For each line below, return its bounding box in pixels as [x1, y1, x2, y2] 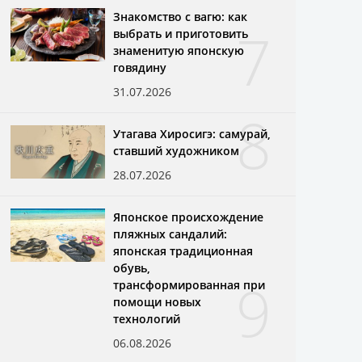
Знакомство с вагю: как [113, 8, 248, 24]
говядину [113, 59, 167, 75]
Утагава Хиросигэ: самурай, [113, 125, 271, 141]
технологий [113, 310, 181, 326]
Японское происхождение [113, 208, 264, 225]
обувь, [113, 259, 151, 276]
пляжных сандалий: [113, 225, 228, 242]
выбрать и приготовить [113, 25, 249, 41]
